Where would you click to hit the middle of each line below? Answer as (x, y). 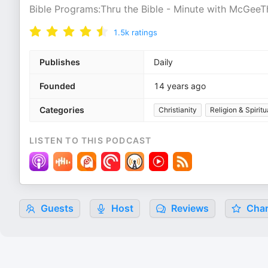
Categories (62, 110)
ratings (144, 32)
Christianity (178, 110)
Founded (57, 86)
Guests (56, 208)
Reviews (189, 208)
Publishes (60, 62)
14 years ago (180, 86)
